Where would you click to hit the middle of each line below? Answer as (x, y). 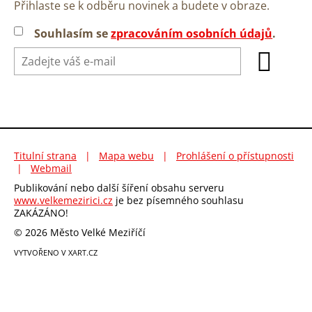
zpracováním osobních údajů (192, 34)
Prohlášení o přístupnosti (235, 156)
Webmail (51, 169)
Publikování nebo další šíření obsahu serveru (119, 188)
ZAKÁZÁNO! (41, 213)
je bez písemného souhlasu (178, 201)
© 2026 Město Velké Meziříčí (80, 233)
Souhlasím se (73, 34)
